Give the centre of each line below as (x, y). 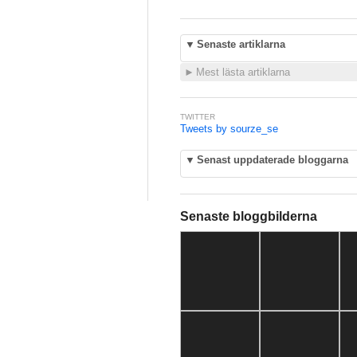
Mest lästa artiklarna (243, 72)
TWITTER (198, 117)
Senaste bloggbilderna (249, 216)
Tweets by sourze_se (229, 129)
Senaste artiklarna (241, 44)
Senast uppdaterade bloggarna (273, 160)
